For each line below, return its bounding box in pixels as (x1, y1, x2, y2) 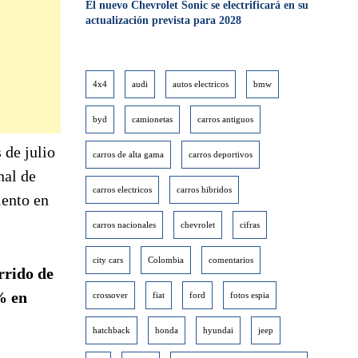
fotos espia (230, 290, 270, 300)
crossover (93, 290, 129, 300)
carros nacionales (93, 220, 157, 229)
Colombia (148, 255, 185, 265)
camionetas (132, 114, 173, 124)
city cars (93, 255, 124, 265)
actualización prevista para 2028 (86, 14, 242, 26)
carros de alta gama (93, 149, 165, 159)
